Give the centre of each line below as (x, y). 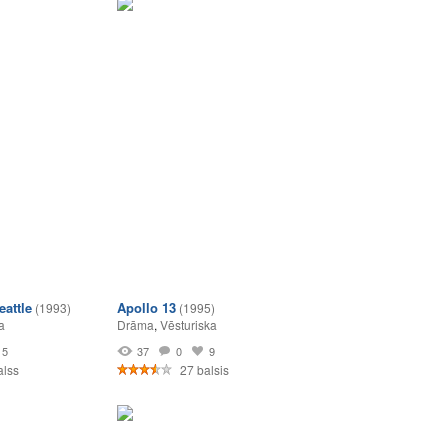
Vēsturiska (188, 324)
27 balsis (203, 369)
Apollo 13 (146, 307)
